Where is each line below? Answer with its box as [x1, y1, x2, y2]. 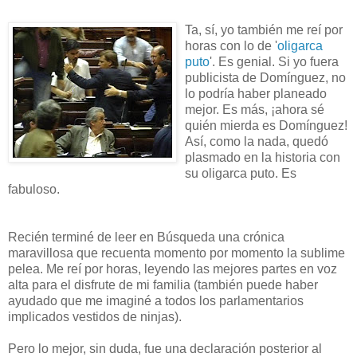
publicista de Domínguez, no [185, 71, 346, 85]
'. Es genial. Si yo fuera [210, 55, 339, 69]
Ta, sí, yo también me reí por [185, 23, 343, 37]
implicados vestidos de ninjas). [8, 310, 182, 324]
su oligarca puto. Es [185, 167, 296, 181]
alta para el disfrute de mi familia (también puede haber [8, 278, 318, 292]
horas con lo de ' [185, 39, 277, 53]
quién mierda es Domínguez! [185, 119, 347, 133]
